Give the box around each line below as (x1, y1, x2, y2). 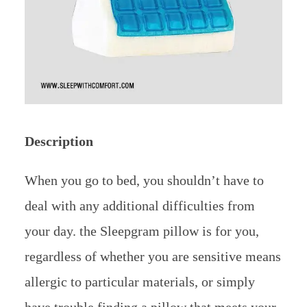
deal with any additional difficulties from (24, 198, 255, 214)
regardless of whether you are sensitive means (24, 249, 281, 265)
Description (24, 134, 93, 149)
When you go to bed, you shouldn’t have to (24, 173, 264, 188)
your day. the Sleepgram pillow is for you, (24, 223, 259, 239)
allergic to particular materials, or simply (24, 274, 255, 290)
